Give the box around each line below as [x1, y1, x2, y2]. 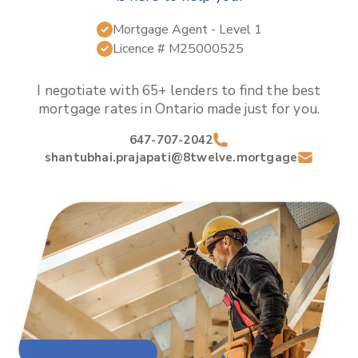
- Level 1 [210, 20, 262, 38]
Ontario [154, 100, 204, 118]
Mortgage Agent [112, 20, 208, 38]
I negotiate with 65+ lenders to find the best [37, 82, 321, 100]
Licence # [112, 39, 169, 58]
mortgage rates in [38, 100, 152, 118]
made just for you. [203, 100, 320, 118]
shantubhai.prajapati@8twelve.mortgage [44, 149, 298, 165]
